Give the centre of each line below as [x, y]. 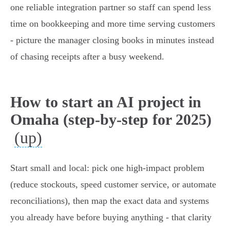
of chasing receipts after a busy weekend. [87, 57]
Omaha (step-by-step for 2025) [111, 120]
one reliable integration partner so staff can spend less [111, 7]
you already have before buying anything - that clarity [111, 217]
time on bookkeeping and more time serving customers [113, 24]
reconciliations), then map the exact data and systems [110, 201]
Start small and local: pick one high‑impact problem [107, 168]
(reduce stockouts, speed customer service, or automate [113, 185]
